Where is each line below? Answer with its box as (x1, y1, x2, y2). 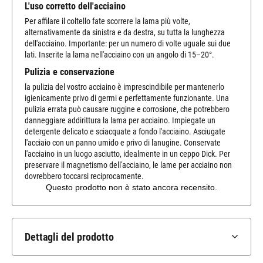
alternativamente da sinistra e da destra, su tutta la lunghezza (25, 27, 225, 37)
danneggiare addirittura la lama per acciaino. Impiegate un (25, 116, 215, 126)
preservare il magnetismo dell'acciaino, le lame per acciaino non (25, 160, 232, 170)
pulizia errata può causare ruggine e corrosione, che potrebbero (25, 104, 230, 114)
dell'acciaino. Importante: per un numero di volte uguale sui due (25, 38, 231, 48)
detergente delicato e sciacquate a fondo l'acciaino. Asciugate (25, 127, 225, 137)
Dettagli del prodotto (25, 231, 114, 244)
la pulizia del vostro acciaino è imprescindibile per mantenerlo (25, 82, 224, 92)
